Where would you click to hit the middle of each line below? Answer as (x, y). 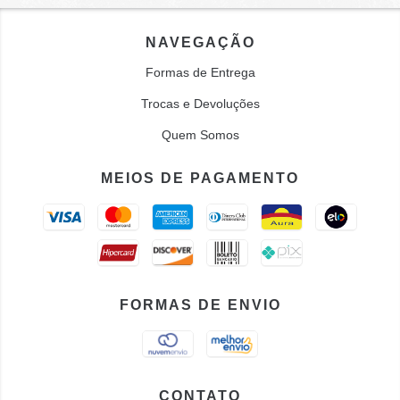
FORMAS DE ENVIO (200, 305)
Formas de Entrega (200, 72)
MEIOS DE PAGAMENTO (200, 178)
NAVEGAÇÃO (200, 42)
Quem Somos (200, 135)
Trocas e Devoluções (200, 104)
